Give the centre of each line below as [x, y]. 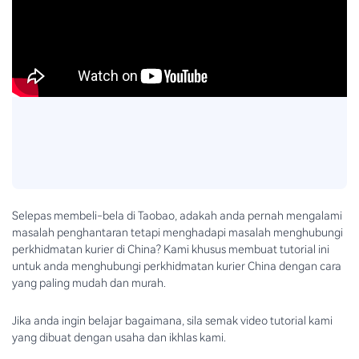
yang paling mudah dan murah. [89, 283]
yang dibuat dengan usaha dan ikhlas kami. [119, 337]
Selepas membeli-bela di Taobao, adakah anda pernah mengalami [177, 216]
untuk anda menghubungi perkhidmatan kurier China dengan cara [177, 266]
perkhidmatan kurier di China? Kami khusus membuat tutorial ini [171, 250]
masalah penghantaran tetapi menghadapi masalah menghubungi [177, 233]
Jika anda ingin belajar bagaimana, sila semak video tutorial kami [172, 320]
